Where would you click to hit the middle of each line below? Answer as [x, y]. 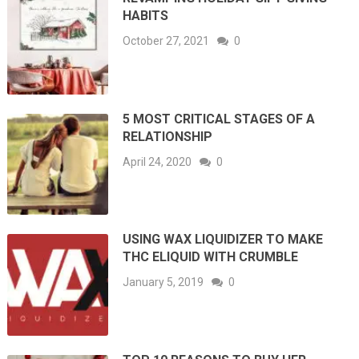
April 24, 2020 [157, 161]
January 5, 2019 [163, 282]
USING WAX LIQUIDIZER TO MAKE [223, 240]
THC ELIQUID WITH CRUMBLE [211, 257]
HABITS [146, 16]
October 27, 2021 [166, 41]
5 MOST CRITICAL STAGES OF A [219, 119]
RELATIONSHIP [168, 136]
